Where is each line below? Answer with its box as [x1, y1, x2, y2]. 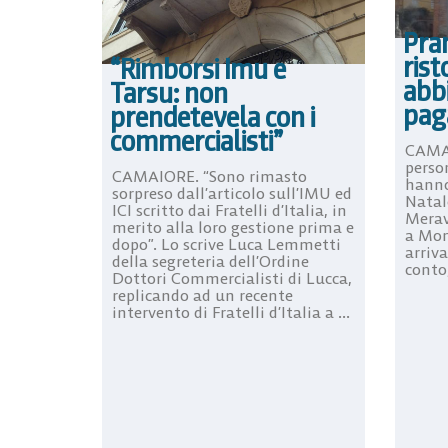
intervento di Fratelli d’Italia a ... [112, 301, 350, 322]
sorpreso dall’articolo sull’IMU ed [112, 182, 352, 203]
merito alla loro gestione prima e [112, 216, 354, 237]
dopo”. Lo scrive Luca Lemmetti [112, 233, 341, 254]
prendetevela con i [110, 98, 315, 135]
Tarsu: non [110, 74, 228, 111]
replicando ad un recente [112, 284, 293, 305]
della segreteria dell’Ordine [112, 250, 309, 271]
